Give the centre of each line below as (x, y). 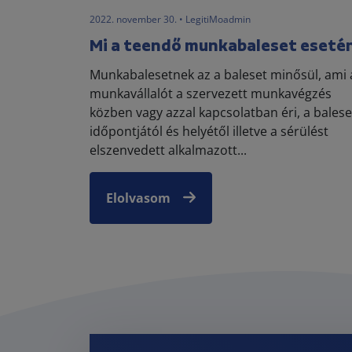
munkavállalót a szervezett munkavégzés (211, 93)
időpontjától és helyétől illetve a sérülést (209, 131)
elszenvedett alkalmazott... (168, 150)
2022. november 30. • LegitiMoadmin (170, 19)
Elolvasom (138, 198)
